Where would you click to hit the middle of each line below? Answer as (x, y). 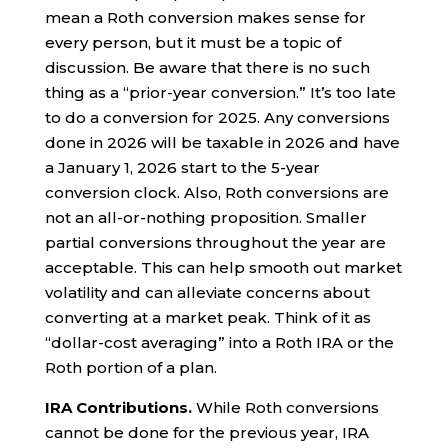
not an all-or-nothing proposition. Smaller (205, 217)
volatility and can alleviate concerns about (207, 292)
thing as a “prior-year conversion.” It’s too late (220, 92)
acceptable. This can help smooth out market (223, 267)
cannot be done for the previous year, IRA (206, 432)
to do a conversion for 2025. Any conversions (217, 117)
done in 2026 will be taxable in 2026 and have (222, 142)
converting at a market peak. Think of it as (207, 317)
